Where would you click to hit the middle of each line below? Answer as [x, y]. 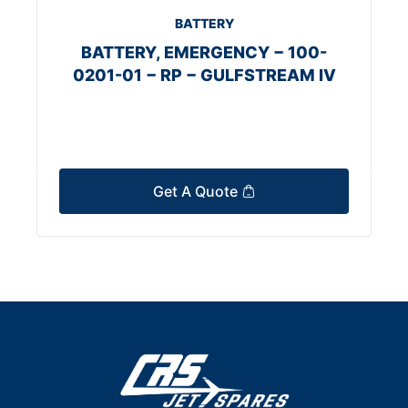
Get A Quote [197, 192]
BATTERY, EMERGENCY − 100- [204, 53]
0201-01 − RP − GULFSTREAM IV [204, 76]
